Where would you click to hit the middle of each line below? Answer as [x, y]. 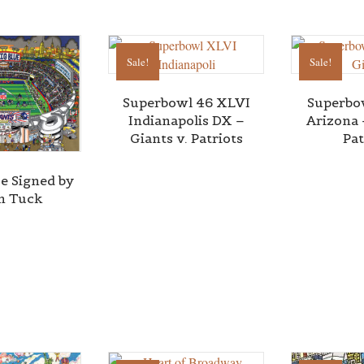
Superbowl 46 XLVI [186, 102]
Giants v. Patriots [186, 138]
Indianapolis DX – [186, 120]
